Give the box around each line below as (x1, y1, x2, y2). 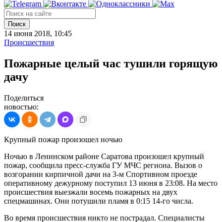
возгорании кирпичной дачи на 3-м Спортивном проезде (4, 169, 197, 178)
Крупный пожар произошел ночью (4, 135, 122, 144)
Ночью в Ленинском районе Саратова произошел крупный (4, 152, 204, 161)
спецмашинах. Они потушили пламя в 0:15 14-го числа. (4, 196, 193, 205)
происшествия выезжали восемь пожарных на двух (4, 187, 177, 196)
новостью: (4, 102, 39, 111)
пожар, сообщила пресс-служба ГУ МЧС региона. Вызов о (4, 161, 202, 169)
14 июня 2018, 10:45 (4, 29, 72, 38)
